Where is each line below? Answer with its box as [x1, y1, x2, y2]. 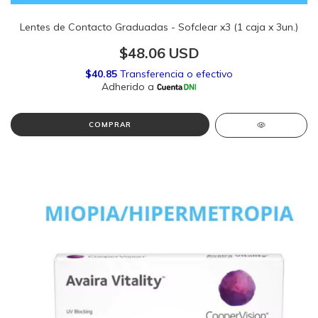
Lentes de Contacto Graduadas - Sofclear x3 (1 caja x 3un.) [20, 21, 298, 33]
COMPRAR [88, 120, 131, 129]
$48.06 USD [119, 44, 199, 62]
